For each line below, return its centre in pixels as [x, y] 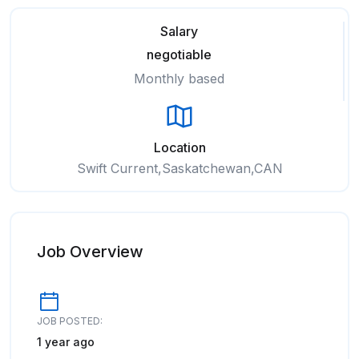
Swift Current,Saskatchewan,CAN [179, 168]
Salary [179, 31]
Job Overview [90, 252]
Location [179, 147]
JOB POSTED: [70, 321]
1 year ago [66, 342]
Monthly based [179, 79]
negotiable [179, 54]
